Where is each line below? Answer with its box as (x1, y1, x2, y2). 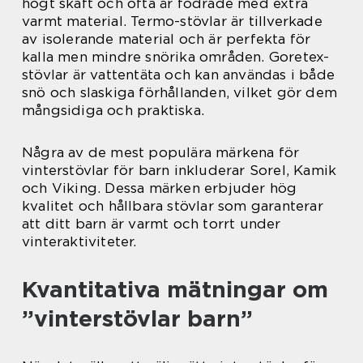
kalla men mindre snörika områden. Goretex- (22, 49, 330, 66)
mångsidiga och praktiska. (22, 102, 204, 119)
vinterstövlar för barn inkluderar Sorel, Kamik (22, 162, 337, 179)
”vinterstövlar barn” (22, 305, 253, 333)
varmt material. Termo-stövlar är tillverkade (22, 13, 322, 30)
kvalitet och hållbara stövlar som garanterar (22, 198, 323, 215)
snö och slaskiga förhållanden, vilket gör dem (22, 84, 338, 101)
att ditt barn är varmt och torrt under (22, 216, 281, 233)
